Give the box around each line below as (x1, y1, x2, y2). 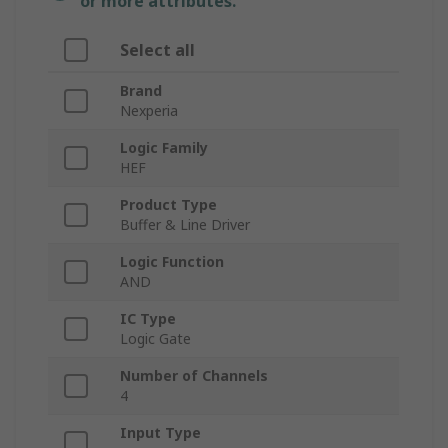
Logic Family (120, 138, 208, 158)
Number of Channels (120, 366, 268, 386)
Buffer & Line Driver (120, 215, 250, 235)
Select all (120, 39, 195, 62)
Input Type (120, 423, 201, 443)
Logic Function (120, 252, 224, 272)
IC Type (120, 309, 176, 329)
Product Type (120, 195, 217, 215)
